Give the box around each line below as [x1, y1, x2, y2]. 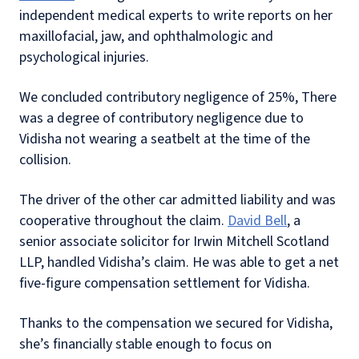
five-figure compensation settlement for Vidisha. [19, 273, 310, 293]
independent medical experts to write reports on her [19, 6, 333, 26]
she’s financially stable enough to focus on [19, 334, 272, 354]
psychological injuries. [19, 47, 149, 67]
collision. [19, 150, 71, 170]
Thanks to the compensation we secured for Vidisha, [19, 313, 333, 333]
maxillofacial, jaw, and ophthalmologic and [19, 26, 273, 46]
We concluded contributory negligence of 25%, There [19, 87, 337, 107]
